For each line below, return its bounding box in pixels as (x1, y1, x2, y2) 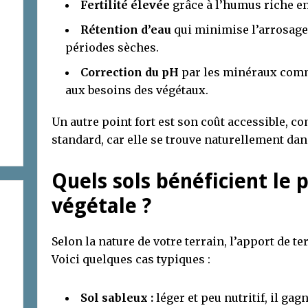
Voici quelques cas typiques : (52, 252, 210, 266)
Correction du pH (80, 65, 179, 79)
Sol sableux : (80, 290, 153, 305)
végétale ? (52, 193, 151, 218)
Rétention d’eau (80, 22, 171, 36)
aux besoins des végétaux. (65, 82, 208, 97)
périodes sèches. (65, 40, 159, 54)
